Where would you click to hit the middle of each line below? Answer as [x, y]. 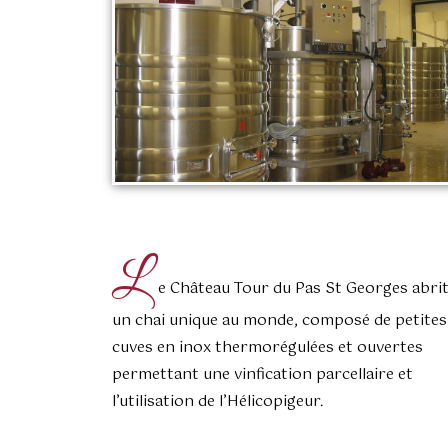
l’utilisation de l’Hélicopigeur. [217, 401]
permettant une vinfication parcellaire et [262, 374]
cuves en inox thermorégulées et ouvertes [267, 347]
